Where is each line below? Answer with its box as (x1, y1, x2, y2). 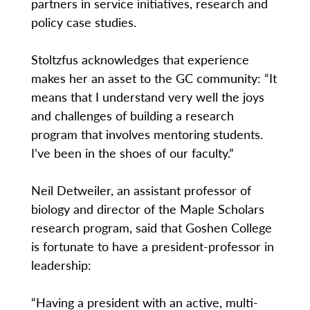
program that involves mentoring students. (30, 125, 263, 143)
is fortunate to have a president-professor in (30, 237, 274, 255)
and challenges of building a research (30, 107, 234, 125)
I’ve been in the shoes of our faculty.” (30, 144, 234, 162)
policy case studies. (30, 13, 136, 31)
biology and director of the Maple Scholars (30, 200, 264, 218)
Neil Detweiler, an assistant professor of (30, 181, 251, 199)
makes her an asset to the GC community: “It (30, 69, 277, 87)
